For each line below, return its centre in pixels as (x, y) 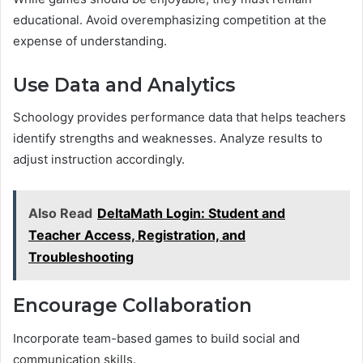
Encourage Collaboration (132, 306)
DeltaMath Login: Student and (191, 214)
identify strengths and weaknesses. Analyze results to (168, 139)
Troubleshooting (81, 257)
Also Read (60, 214)
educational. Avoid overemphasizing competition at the (170, 19)
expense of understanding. (90, 41)
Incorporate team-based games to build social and (156, 338)
